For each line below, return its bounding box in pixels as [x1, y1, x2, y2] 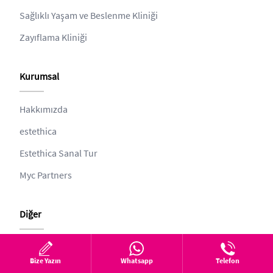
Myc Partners [19, 169, 72, 182]
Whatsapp [120, 256, 153, 265]
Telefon [216, 256, 240, 265]
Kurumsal [19, 70, 59, 83]
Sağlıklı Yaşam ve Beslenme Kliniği [19, 9, 158, 22]
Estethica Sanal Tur [19, 147, 97, 160]
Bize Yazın [30, 256, 62, 265]
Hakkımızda [19, 103, 68, 116]
